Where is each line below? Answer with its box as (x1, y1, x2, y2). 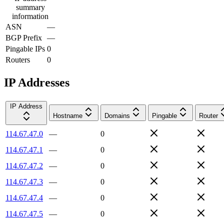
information (12, 11, 48, 20)
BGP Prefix (5, 33, 42, 42)
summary (15, 2, 45, 11)
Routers (5, 55, 30, 64)
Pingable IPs (5, 44, 45, 53)
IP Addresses (4, 75, 69, 89)
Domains (104, 111, 130, 119)
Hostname (53, 111, 82, 119)
